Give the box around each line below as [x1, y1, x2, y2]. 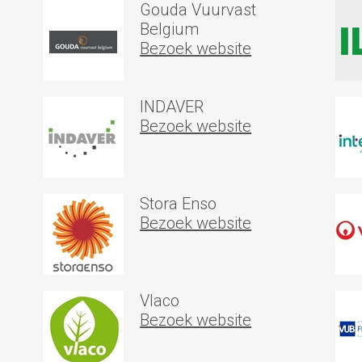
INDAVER [140, 97, 204, 116]
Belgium [140, 19, 200, 39]
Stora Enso [140, 194, 217, 213]
